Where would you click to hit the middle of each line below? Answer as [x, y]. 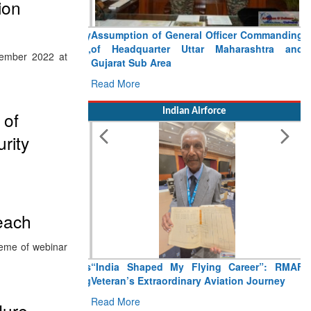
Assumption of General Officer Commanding [194, 35]
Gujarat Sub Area [128, 63]
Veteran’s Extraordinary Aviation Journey [185, 281]
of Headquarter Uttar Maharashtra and [194, 49]
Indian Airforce [194, 112]
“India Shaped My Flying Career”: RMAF [194, 267]
